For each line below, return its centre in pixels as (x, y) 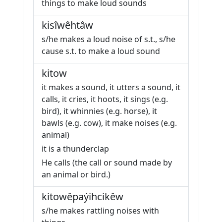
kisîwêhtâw (67, 25)
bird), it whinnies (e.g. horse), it (99, 111)
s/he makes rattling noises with (100, 211)
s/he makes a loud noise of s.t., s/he (109, 39)
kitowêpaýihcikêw (83, 196)
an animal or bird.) (76, 174)
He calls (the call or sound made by (107, 163)
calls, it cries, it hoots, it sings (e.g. (105, 99)
